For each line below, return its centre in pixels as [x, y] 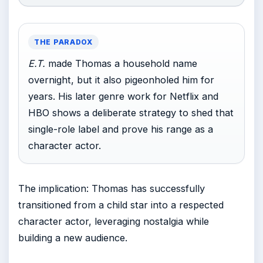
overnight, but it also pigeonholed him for [121, 80]
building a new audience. [73, 238]
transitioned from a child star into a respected [121, 205]
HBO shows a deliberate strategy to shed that [131, 113]
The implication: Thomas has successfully [112, 188]
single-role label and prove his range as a [121, 129]
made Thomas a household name [121, 63]
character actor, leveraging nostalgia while [114, 221]
